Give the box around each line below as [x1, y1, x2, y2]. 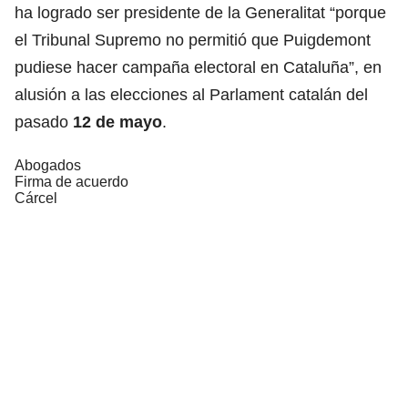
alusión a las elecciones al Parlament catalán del [15, 85, 368, 104]
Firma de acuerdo [15, 173, 128, 189]
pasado [15, 112, 73, 131]
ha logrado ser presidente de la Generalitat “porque [15, 3, 386, 22]
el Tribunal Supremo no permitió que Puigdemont [15, 30, 371, 49]
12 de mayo [73, 112, 162, 131]
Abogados [15, 157, 81, 173]
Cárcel [15, 189, 57, 206]
